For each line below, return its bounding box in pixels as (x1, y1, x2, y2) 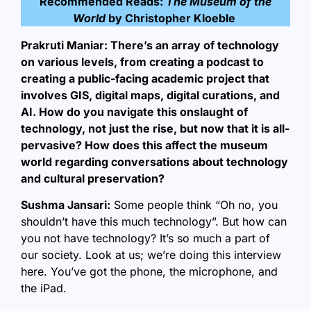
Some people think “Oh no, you (110, 198, 278, 212)
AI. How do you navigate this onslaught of (21, 104, 248, 119)
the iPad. (21, 281, 70, 296)
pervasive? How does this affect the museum (21, 137, 268, 152)
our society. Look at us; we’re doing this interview (21, 248, 281, 262)
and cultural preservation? (21, 171, 165, 185)
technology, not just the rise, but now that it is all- (21, 121, 289, 135)
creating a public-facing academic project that (21, 71, 269, 85)
